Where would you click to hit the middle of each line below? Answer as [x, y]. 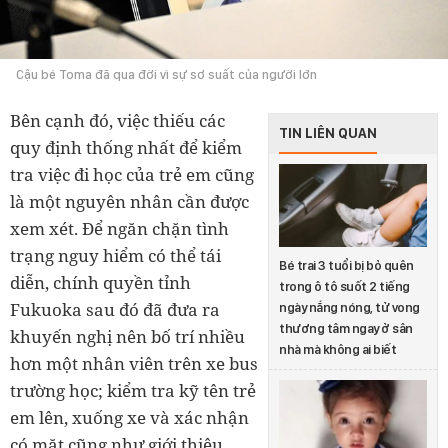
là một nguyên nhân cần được [129, 201]
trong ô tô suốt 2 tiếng [344, 287]
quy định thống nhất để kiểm [126, 147]
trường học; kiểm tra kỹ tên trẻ [133, 390]
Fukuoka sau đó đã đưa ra [115, 309]
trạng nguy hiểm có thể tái [115, 255]
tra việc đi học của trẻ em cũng [132, 174]
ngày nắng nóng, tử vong [349, 308]
